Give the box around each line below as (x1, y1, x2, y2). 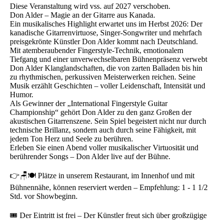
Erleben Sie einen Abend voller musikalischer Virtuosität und (10, 143, 198, 152)
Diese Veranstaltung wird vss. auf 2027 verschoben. (10, 1, 170, 10)
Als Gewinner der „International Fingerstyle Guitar (10, 99, 167, 108)
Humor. (10, 90, 33, 99)
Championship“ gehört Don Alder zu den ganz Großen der (10, 108, 192, 116)
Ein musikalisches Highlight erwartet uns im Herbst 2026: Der (10, 19, 202, 28)
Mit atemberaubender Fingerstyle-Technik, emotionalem (10, 46, 183, 55)
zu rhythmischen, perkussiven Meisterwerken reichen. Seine (10, 72, 195, 81)
